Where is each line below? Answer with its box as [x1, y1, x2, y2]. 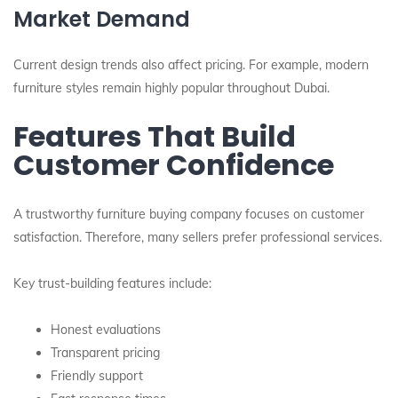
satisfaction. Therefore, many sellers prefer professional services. [13, 229, 382, 245]
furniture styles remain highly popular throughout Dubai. [13, 80, 330, 96]
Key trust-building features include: [13, 275, 211, 291]
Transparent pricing [51, 345, 160, 361]
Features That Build [13, 116, 296, 156]
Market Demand [13, 4, 190, 34]
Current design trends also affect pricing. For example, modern [13, 57, 369, 73]
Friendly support [51, 368, 143, 384]
